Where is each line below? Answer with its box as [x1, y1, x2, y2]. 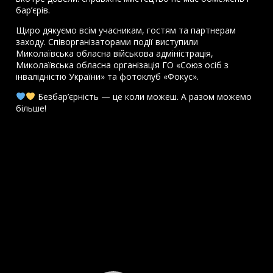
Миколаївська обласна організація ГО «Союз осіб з [16, 58, 229, 71]
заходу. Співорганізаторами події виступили [16, 35, 199, 48]
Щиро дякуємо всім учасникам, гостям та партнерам [16, 24, 236, 36]
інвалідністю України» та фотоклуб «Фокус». [16, 70, 199, 82]
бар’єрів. [16, 4, 51, 16]
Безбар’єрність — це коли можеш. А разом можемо [35, 90, 252, 102]
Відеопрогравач [15, 121, 82, 133]
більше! [16, 102, 47, 114]
